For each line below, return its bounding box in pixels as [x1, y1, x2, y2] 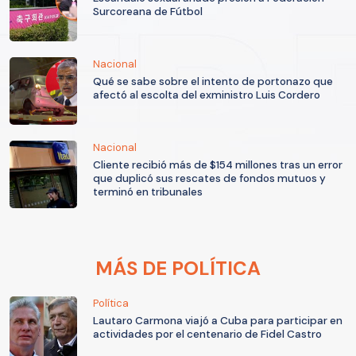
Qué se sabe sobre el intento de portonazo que [93, 74, 333, 88]
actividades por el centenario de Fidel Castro [93, 327, 322, 341]
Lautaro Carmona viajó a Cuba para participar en [93, 313, 342, 327]
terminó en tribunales [93, 184, 203, 199]
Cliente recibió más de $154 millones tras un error [93, 157, 342, 172]
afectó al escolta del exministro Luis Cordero [93, 87, 320, 102]
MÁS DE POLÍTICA [95, 255, 261, 281]
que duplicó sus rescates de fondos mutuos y [93, 171, 326, 185]
